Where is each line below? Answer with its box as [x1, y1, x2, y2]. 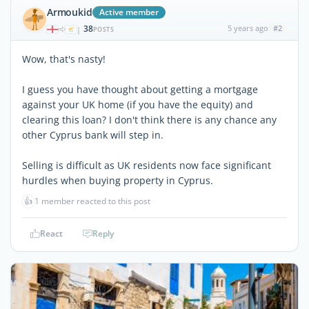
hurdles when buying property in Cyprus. [22, 174, 213, 187]
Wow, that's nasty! [22, 52, 106, 66]
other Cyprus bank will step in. [22, 128, 163, 141]
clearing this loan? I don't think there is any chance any [22, 113, 277, 126]
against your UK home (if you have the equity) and [22, 98, 253, 111]
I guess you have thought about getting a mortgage [22, 83, 258, 96]
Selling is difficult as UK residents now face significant [22, 159, 271, 172]
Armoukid [47, 6, 92, 19]
